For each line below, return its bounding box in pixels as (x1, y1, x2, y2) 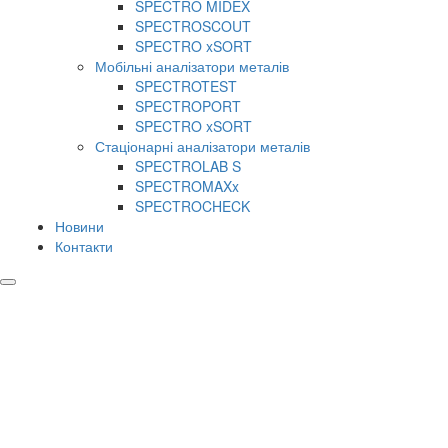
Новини (55, 216, 104, 236)
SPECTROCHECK (135, 196, 250, 216)
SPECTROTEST (135, 76, 237, 96)
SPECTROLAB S (135, 156, 241, 176)
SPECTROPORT (135, 96, 241, 116)
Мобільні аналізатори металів (95, 56, 289, 76)
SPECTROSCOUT (135, 16, 251, 36)
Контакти (55, 236, 113, 256)
